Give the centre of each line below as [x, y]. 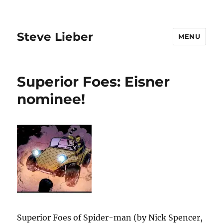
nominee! [51, 99]
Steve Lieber [55, 37]
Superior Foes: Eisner [94, 82]
